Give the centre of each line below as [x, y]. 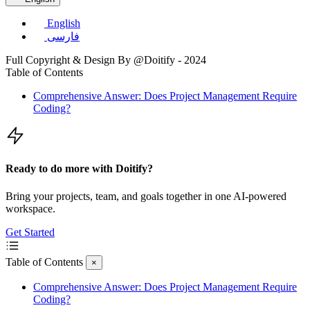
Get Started [30, 232]
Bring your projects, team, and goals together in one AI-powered [146, 196]
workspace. [30, 208]
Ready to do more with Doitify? [79, 169]
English [64, 24]
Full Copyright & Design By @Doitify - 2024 [106, 60]
